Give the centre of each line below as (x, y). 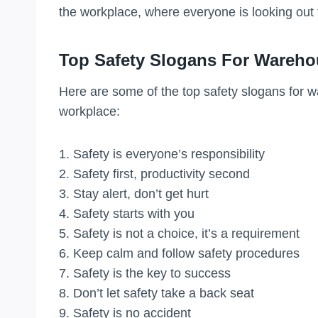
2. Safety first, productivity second (154, 174)
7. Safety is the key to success (145, 273)
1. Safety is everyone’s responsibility (162, 154)
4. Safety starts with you (127, 213)
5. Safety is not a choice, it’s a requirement (179, 233)
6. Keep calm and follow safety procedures (179, 253)
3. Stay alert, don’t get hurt (134, 193)
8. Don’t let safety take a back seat (157, 293)
